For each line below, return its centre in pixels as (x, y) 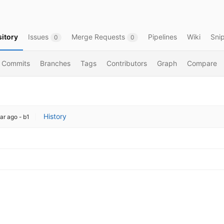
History (55, 116)
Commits (16, 63)
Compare (202, 63)
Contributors (127, 63)
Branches (55, 63)
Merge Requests (99, 37)
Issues (39, 37)
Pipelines (162, 37)
